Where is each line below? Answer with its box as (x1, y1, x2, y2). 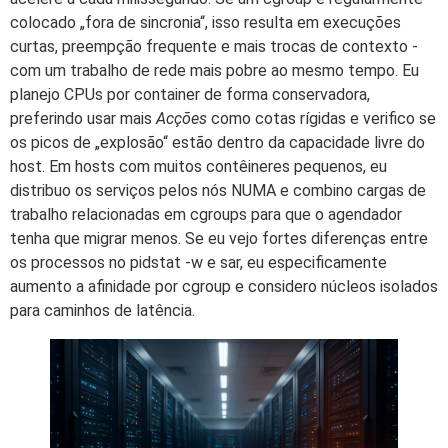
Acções (156, 108, 207, 128)
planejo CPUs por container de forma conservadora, (10, 84, 370, 104)
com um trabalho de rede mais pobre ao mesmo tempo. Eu (10, 60, 419, 80)
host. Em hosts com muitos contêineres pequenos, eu (10, 156, 387, 176)
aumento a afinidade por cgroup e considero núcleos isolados (10, 276, 438, 296)
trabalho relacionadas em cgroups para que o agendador (10, 204, 402, 224)
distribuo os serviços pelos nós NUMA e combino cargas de (10, 180, 426, 200)
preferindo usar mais (10, 108, 156, 128)
